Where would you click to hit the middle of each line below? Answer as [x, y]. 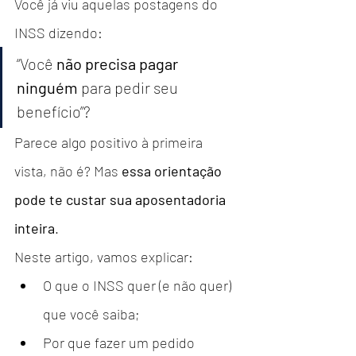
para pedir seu [130, 87]
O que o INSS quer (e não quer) [139, 285]
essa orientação [173, 170]
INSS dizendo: [58, 32]
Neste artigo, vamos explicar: [104, 256]
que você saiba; [91, 313]
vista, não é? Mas [68, 170]
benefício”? [54, 111]
